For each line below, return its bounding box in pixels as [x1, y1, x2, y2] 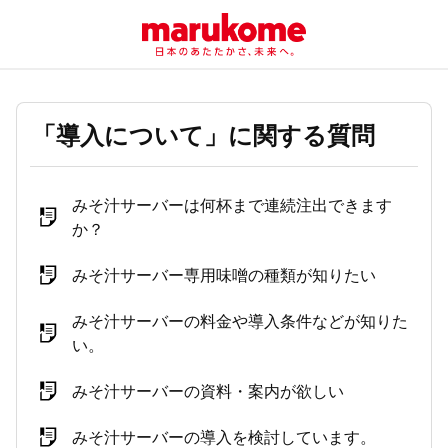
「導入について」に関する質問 [32, 117, 375, 151]
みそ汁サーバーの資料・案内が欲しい [72, 379, 344, 402]
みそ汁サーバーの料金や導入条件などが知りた [72, 309, 408, 332]
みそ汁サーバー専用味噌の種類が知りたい [72, 263, 376, 286]
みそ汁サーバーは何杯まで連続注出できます [72, 193, 392, 216]
